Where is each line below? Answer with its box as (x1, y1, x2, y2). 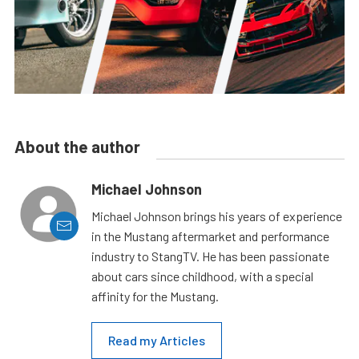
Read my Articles (108, 332, 205, 348)
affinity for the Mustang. (91, 288, 219, 304)
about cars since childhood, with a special (91, 268, 313, 284)
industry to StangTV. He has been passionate (91, 248, 329, 264)
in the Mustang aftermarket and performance (91, 228, 329, 244)
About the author (14, 136, 140, 156)
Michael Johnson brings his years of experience (91, 208, 342, 224)
